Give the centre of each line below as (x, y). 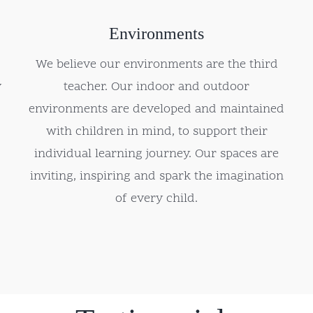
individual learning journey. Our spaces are (156, 154)
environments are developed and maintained (156, 110)
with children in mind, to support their (156, 132)
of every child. (156, 199)
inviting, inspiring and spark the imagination (156, 177)
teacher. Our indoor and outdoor (156, 87)
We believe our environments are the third (156, 65)
